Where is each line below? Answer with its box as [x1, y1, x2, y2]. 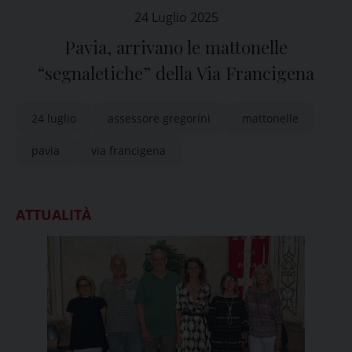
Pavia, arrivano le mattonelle [64, 35, 288, 59]
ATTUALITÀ [16, 205, 91, 224]
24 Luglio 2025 [134, 9, 218, 26]
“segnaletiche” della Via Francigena [38, 61, 314, 85]
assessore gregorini [108, 111, 211, 126]
